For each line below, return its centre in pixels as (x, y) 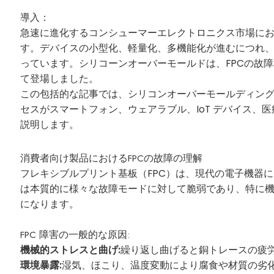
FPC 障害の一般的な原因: (76, 235)
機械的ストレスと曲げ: (71, 250)
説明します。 (50, 125)
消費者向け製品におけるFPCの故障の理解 (112, 158)
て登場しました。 (60, 79)
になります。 (50, 204)
